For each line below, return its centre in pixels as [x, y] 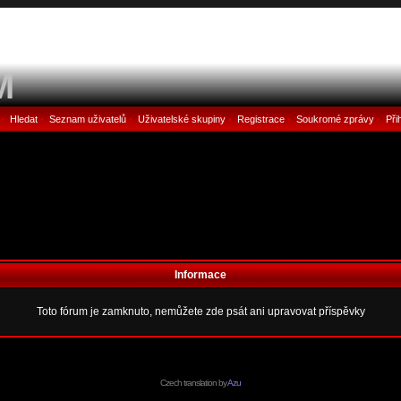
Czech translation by [194, 383]
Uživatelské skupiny [181, 119]
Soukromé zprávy [335, 119]
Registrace [260, 119]
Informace [200, 275]
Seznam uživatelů [87, 119]
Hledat [23, 119]
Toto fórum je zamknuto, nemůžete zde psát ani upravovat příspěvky [200, 311]
